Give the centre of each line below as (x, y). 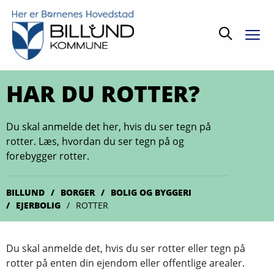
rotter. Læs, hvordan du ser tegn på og (95, 141)
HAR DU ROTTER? (103, 94)
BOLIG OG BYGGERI (151, 192)
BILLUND (25, 192)
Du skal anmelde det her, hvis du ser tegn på (109, 127)
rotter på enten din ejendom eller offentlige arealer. (125, 263)
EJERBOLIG (38, 205)
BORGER (78, 192)
